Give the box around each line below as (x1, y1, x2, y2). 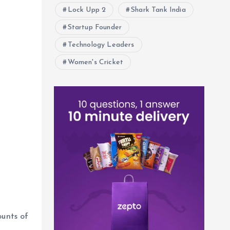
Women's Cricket (67, 59, 124, 66)
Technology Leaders (67, 41, 135, 49)
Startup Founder (67, 24, 122, 31)
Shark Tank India (131, 6, 186, 14)
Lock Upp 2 (67, 6, 106, 14)
